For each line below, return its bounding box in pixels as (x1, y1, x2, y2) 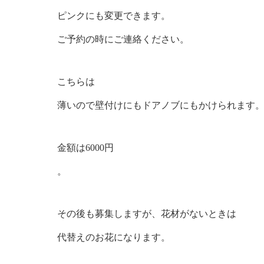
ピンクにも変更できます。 (57, 10, 170, 21)
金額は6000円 (57, 142, 114, 153)
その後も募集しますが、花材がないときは (57, 208, 236, 219)
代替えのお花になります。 (57, 232, 170, 242)
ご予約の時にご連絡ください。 (57, 34, 189, 44)
